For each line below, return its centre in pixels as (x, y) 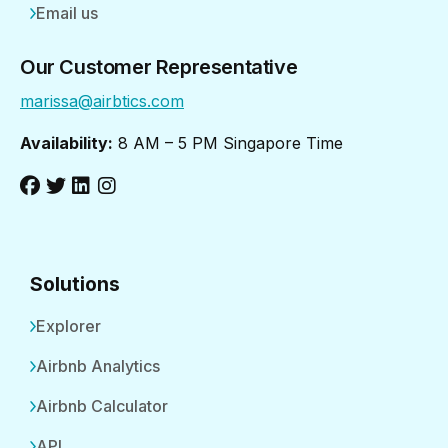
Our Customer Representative (159, 66)
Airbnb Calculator (102, 405)
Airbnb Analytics (98, 365)
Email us (67, 12)
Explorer (68, 325)
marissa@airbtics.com (102, 100)
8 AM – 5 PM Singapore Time (228, 142)
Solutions (75, 283)
